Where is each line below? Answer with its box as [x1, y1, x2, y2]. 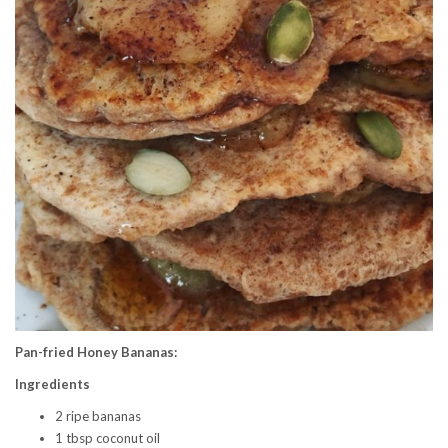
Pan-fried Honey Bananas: [15, 344, 180, 361]
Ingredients [15, 376, 90, 393]
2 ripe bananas [55, 408, 141, 425]
